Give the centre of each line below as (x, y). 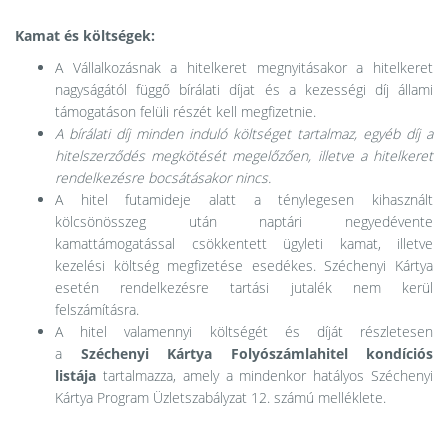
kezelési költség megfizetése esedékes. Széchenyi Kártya (244, 266)
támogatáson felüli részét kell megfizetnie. (185, 112)
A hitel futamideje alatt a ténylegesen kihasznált (244, 200)
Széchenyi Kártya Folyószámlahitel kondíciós (256, 354)
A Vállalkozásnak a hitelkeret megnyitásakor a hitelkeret (244, 68)
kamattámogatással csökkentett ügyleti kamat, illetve (244, 244)
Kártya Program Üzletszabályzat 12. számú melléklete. (220, 398)
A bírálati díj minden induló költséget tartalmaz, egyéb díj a (244, 134)
